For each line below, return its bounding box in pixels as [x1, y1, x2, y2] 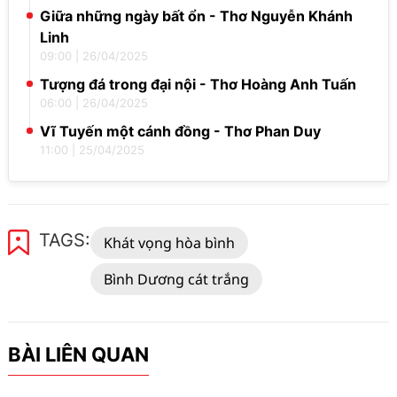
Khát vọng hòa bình [104, 233, 236, 253]
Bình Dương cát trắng [104, 269, 250, 289]
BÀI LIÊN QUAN [8, 343, 150, 366]
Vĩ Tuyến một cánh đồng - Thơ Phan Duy [40, 122, 322, 140]
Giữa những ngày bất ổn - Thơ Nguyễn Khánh [40, 7, 354, 25]
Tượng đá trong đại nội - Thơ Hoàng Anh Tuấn [40, 75, 357, 93]
